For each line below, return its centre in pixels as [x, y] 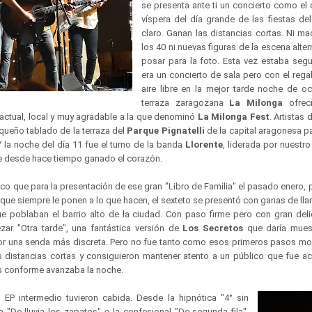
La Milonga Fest [233, 117]
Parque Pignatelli [166, 131]
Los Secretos [213, 228]
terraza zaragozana [186, 103]
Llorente [204, 145]
